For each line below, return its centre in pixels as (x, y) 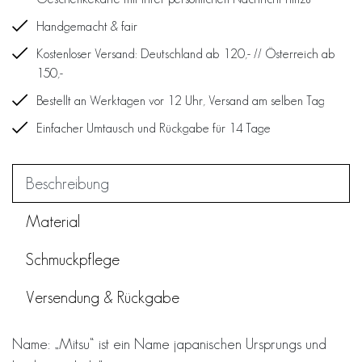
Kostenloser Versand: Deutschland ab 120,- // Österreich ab (186, 53)
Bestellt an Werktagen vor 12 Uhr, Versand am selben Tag (181, 100)
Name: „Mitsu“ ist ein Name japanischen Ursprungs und (169, 343)
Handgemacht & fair (87, 26)
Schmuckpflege (73, 259)
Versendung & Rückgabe (103, 297)
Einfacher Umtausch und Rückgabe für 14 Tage (154, 128)
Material (53, 221)
